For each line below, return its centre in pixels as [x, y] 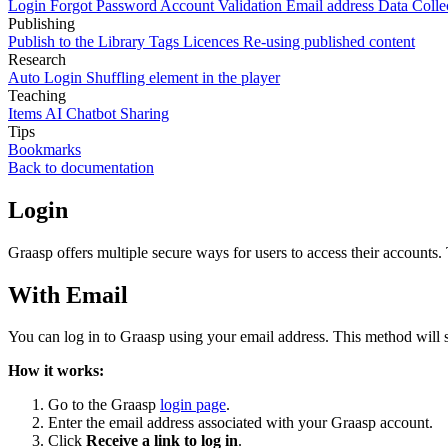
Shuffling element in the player [183, 77]
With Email [68, 294]
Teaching [37, 95]
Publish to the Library [78, 41]
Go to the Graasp [104, 405]
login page [193, 405]
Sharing [144, 113]
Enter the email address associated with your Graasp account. [240, 423]
